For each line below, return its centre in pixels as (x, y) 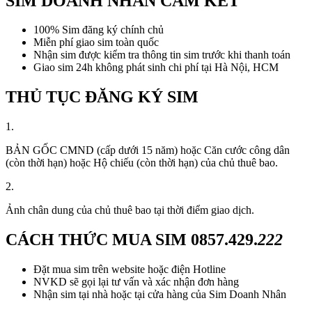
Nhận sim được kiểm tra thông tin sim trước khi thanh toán (162, 55)
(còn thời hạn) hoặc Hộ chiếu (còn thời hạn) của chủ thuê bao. (142, 163)
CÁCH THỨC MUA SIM (98, 240)
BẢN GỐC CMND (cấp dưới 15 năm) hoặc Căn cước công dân (148, 150)
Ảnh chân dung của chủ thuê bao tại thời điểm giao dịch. (130, 210)
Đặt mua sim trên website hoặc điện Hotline (130, 270)
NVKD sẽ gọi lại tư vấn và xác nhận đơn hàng (136, 282)
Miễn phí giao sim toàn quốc (96, 42)
